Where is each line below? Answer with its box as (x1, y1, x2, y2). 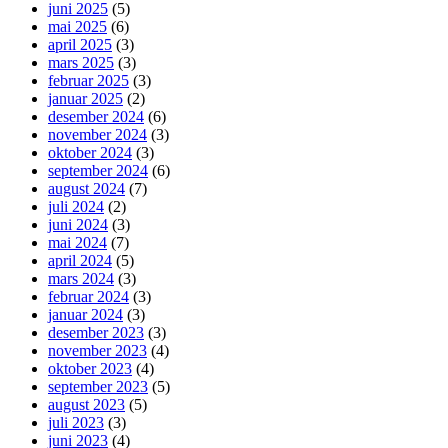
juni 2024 (48, 215, 108, 233)
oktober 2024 (48, 143, 132, 161)
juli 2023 (48, 413, 104, 431)
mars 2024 (48, 269, 114, 287)
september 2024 (48, 161, 148, 179)
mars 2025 (48, 53, 114, 71)
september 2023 (48, 377, 148, 395)
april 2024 (48, 251, 112, 269)
